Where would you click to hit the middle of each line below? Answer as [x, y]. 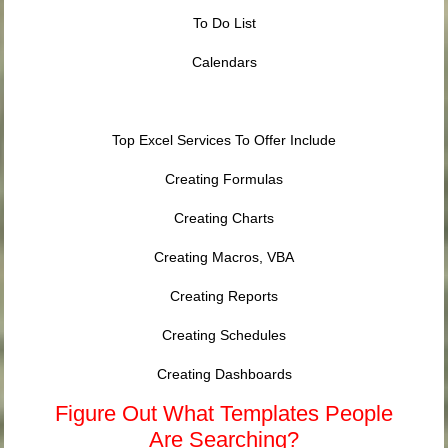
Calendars [224, 62]
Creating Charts [224, 218]
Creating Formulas [224, 179]
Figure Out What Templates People [224, 414]
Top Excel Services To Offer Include [224, 140]
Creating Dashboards [224, 374]
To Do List [224, 23]
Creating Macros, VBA [224, 257]
